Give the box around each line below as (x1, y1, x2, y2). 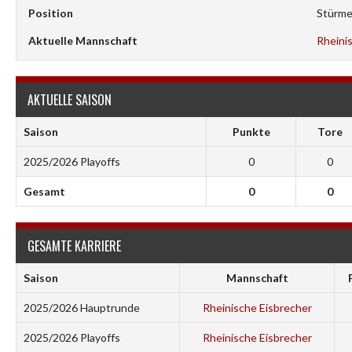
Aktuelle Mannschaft (28, 34, 137, 47)
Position (28, 6, 73, 20)
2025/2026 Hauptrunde (23, 301, 140, 314)
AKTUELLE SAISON (27, 90, 112, 109)
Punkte (232, 125, 270, 138)
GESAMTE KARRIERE (27, 236, 121, 255)
